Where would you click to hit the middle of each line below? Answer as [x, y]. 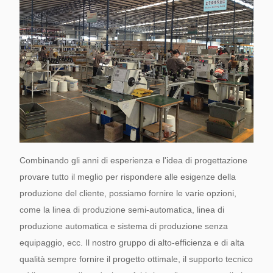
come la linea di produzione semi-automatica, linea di [122, 210]
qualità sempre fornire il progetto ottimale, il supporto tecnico [136, 259]
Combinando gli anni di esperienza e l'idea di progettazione [133, 161]
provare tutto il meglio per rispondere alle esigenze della [128, 177]
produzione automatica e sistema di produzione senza [124, 226]
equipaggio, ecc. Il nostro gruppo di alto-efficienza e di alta [132, 243]
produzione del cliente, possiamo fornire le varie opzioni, [128, 193]
